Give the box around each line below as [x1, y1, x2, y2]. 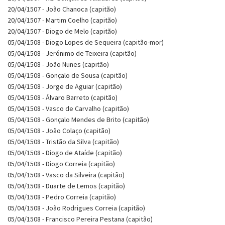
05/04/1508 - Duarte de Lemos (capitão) [8, 181, 125, 190]
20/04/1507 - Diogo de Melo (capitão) [8, 26, 117, 36]
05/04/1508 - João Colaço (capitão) [8, 126, 110, 135]
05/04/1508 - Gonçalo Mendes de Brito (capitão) [8, 115, 149, 124]
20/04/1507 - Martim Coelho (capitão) [8, 15, 117, 25]
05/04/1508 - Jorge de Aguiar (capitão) [8, 81, 122, 91]
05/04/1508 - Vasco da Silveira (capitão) [8, 170, 125, 179]
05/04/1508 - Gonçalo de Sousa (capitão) [8, 70, 128, 80]
